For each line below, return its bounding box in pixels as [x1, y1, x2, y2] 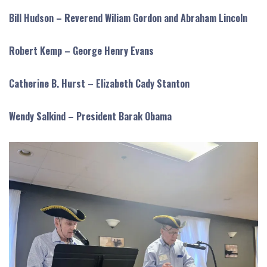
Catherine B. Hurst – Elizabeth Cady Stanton [9, 76, 190, 91]
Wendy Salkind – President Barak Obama [9, 109, 172, 124]
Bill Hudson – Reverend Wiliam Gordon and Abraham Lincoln [9, 11, 247, 26]
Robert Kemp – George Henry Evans [9, 44, 154, 58]
